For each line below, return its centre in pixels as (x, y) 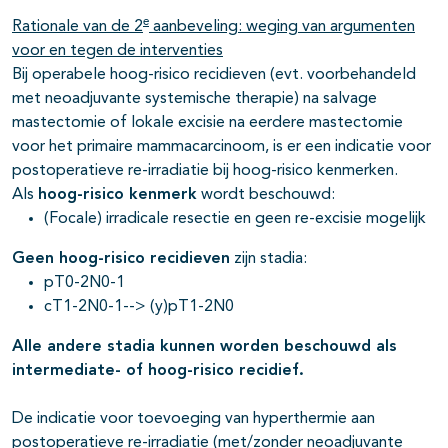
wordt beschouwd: (266, 195)
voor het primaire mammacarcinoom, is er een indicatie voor (221, 147)
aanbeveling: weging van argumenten (282, 27)
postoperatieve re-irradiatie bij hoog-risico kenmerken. (205, 171)
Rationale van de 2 (77, 27)
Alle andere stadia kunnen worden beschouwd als (204, 347)
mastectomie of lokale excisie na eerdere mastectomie (207, 123)
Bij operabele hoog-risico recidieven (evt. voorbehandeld (214, 75)
